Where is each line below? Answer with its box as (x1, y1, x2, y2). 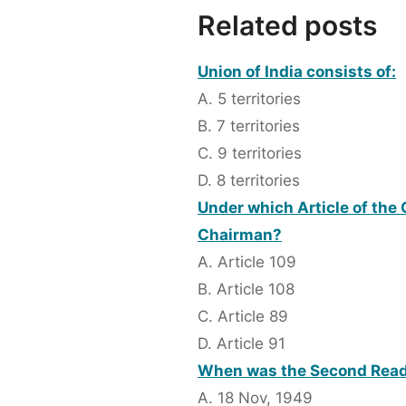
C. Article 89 (198, 307, 288, 326)
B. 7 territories (198, 117, 300, 136)
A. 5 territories (198, 90, 301, 109)
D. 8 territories (198, 171, 300, 190)
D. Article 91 (198, 334, 285, 353)
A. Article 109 (198, 253, 296, 272)
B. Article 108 (198, 280, 295, 299)
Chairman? (198, 226, 282, 245)
